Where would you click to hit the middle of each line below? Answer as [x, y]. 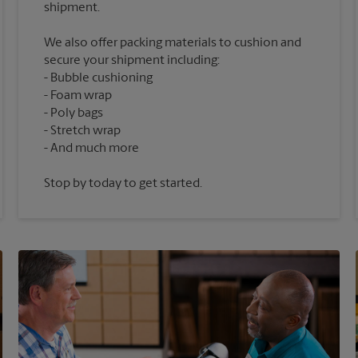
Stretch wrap [86, 131]
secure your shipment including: [132, 61]
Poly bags [77, 114]
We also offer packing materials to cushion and [173, 44]
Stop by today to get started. [123, 184]
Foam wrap [82, 96]
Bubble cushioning [102, 79]
